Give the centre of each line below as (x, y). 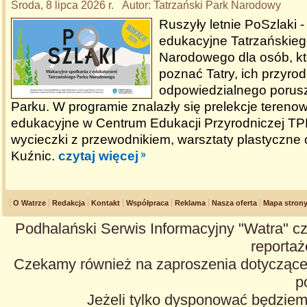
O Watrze (29, 203)
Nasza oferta (234, 203)
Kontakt (106, 203)
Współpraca (147, 203)
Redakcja (69, 203)
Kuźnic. (35, 156)
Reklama (190, 203)
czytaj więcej (98, 156)
